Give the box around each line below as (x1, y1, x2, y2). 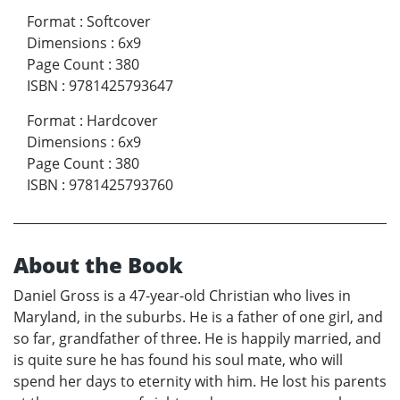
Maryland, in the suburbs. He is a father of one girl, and (13, 306, 383, 327)
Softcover (87, 11, 151, 31)
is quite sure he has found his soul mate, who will (13, 349, 343, 370)
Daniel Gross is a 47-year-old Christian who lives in (13, 285, 351, 305)
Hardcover (87, 110, 158, 130)
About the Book (13, 249, 183, 279)
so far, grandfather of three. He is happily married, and (13, 328, 381, 348)
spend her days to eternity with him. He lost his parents (13, 371, 387, 391)
